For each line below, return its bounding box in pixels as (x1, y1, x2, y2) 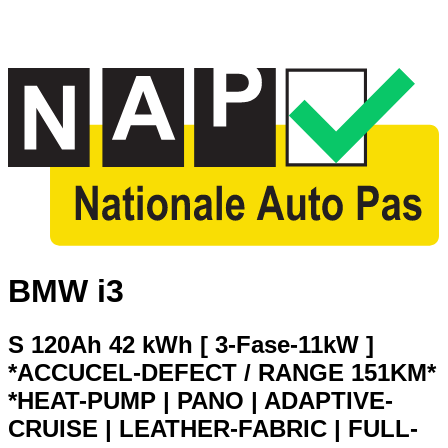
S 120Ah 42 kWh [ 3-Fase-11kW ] (8, 331, 374, 359)
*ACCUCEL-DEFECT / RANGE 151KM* (8, 359, 436, 387)
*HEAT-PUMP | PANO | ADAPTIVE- (8, 387, 393, 415)
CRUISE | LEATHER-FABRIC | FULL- (8, 415, 418, 443)
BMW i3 (8, 272, 124, 309)
